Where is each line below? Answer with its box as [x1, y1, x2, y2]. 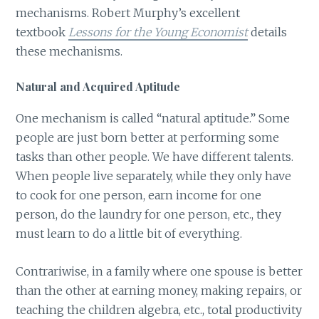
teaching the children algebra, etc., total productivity [16, 302, 303, 317]
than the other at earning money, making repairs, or [16, 283, 303, 298]
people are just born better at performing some [16, 130, 280, 145]
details [248, 25, 288, 40]
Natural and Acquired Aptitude [16, 78, 181, 94]
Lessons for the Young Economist [68, 25, 249, 40]
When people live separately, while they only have [16, 169, 292, 184]
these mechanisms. [16, 44, 123, 59]
